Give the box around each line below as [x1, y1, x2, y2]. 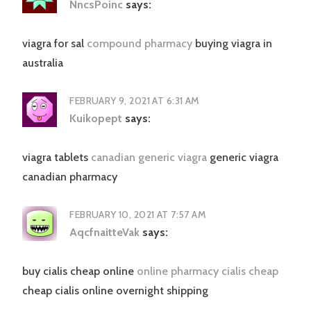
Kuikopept [69, 112, 123, 126]
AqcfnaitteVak [69, 226, 140, 239]
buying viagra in [192, 37, 272, 51]
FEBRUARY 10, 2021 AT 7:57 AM [69, 208, 207, 221]
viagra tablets [22, 151, 91, 165]
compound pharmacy [87, 37, 192, 51]
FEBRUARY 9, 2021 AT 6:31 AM [69, 94, 200, 108]
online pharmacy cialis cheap [137, 264, 278, 278]
